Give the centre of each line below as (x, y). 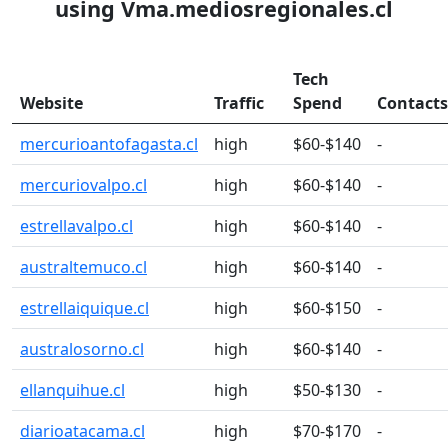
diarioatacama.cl (82, 431)
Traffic (239, 103)
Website (51, 103)
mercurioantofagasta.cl (109, 144)
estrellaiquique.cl (84, 308)
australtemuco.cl (83, 267)
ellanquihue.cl (72, 390)
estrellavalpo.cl (76, 226)
